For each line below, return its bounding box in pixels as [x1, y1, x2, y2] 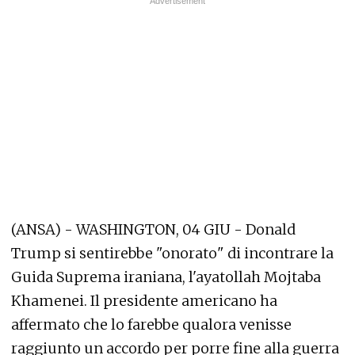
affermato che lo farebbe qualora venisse [11, 315, 292, 334]
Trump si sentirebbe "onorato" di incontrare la [11, 244, 334, 262]
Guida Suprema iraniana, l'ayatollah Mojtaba [11, 268, 321, 286]
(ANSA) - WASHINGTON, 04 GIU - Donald [11, 220, 296, 239]
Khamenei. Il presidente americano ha [11, 292, 277, 310]
